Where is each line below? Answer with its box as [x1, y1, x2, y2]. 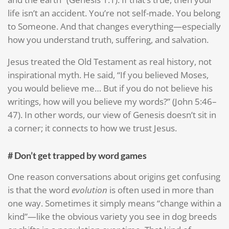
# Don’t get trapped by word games [8, 150, 147, 162]
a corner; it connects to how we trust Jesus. [8, 122, 177, 134]
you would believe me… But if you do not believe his [8, 82, 213, 95]
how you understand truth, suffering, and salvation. [8, 34, 209, 46]
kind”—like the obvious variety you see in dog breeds [8, 210, 217, 222]
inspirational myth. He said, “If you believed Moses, [8, 69, 209, 81]
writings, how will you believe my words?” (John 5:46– [8, 96, 217, 108]
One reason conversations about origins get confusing [8, 170, 220, 182]
